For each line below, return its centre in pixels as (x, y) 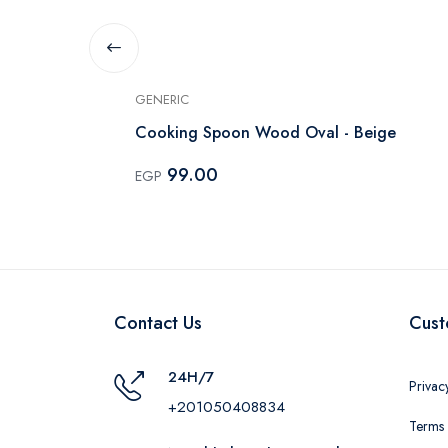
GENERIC (162, 99)
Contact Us (158, 322)
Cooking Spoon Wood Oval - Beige (299, 132)
